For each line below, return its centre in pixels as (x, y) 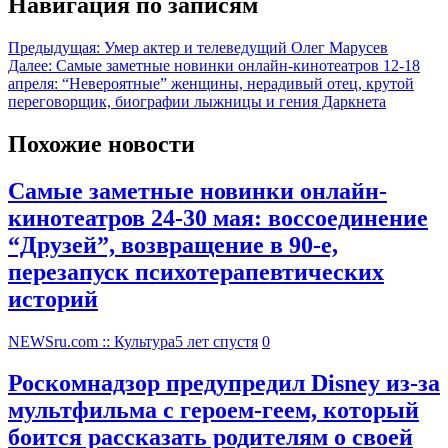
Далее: (30, 65)
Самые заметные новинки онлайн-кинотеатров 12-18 (238, 65)
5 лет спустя (216, 341)
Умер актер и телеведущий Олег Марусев (246, 47)
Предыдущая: (54, 47)
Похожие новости (101, 143)
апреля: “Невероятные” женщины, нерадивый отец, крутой (211, 83)
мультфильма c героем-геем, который (213, 410)
